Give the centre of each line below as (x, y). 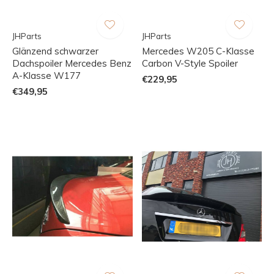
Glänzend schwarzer (55, 51)
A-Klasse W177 (46, 75)
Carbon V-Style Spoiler (190, 63)
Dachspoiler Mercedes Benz (72, 63)
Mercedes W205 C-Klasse (198, 51)
